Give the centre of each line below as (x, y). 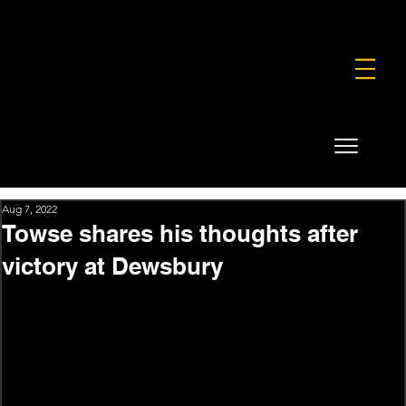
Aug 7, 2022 (29, 208)
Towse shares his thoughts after (180, 233)
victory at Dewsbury (112, 266)
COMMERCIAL (246, 17)
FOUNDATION (151, 17)
